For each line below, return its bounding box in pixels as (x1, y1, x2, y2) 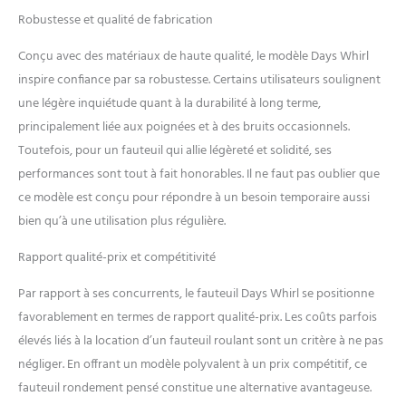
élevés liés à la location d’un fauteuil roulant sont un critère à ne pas (18, 330, 383, 352)
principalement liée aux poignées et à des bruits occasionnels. (18, 116, 350, 138)
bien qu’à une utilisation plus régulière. (18, 210, 226, 232)
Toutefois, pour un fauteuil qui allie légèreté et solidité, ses (18, 140, 332, 161)
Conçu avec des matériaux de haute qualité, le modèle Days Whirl (18, 45, 369, 67)
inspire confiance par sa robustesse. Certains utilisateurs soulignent (18, 69, 381, 91)
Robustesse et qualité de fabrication (18, 9, 213, 31)
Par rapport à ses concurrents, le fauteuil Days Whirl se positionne (18, 283, 374, 304)
